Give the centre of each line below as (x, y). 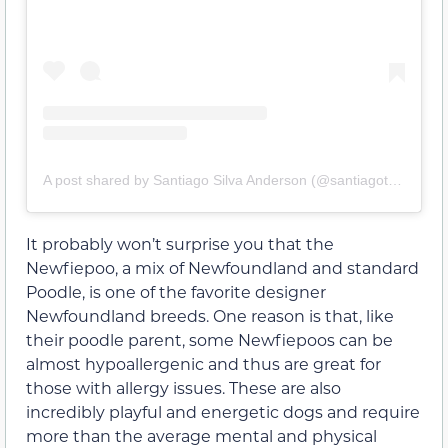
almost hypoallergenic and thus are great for (203, 363)
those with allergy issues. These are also (183, 387)
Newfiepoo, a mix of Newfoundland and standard (222, 267)
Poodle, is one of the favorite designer (176, 291)
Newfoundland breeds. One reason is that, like (210, 315)
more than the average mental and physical (201, 435)
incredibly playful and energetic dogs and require (223, 411)
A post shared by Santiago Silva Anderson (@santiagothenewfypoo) (395, 179)
